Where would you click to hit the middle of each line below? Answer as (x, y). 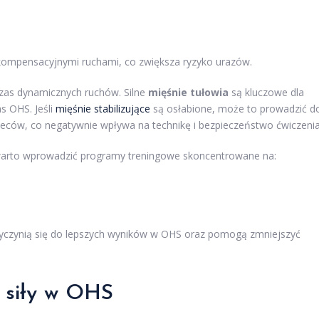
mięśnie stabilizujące (103, 109)
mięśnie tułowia (188, 93)
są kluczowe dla (266, 93)
